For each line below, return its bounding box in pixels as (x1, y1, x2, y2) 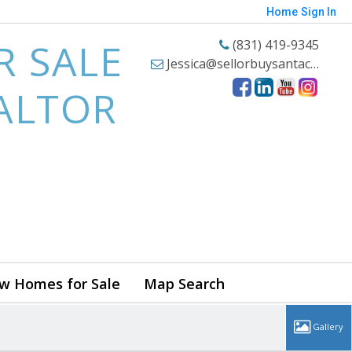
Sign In (301, 5, 336, 18)
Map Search (144, 274, 225, 294)
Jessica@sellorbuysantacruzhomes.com (163, 55, 310, 72)
